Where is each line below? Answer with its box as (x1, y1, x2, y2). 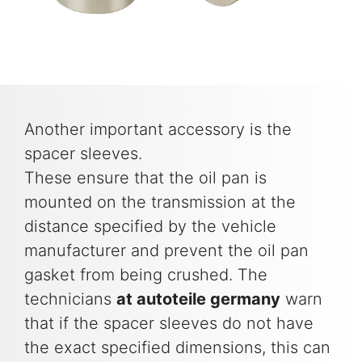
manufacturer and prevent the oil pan (24, 241, 309, 261)
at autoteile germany (116, 289, 280, 309)
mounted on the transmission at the (24, 192, 296, 213)
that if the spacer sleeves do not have (24, 314, 314, 334)
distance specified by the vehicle (24, 217, 276, 237)
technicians (24, 289, 116, 309)
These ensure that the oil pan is (24, 168, 267, 188)
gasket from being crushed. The (24, 265, 267, 285)
